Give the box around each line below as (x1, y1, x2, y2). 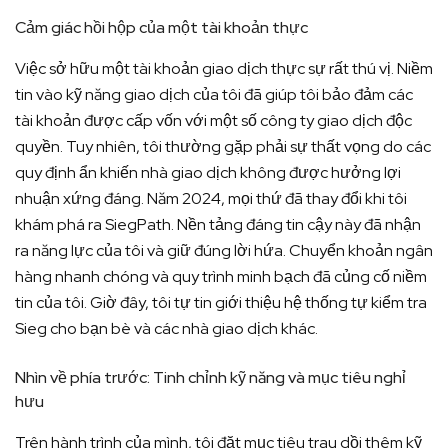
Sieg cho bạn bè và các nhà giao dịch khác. (15, 318, 318, 339)
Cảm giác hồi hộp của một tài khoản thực (15, 17, 308, 38)
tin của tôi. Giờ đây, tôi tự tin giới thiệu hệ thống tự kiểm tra (15, 292, 427, 313)
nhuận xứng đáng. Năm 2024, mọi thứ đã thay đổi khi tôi (15, 188, 407, 209)
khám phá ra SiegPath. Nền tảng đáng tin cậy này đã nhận (15, 214, 421, 235)
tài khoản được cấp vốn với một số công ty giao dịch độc (15, 110, 412, 131)
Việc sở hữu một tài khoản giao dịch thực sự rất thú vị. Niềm (15, 58, 433, 79)
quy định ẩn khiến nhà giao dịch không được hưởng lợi (15, 162, 401, 183)
